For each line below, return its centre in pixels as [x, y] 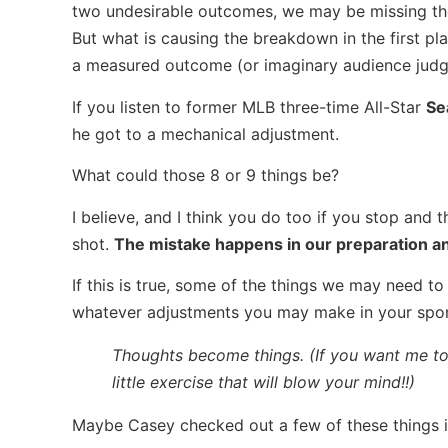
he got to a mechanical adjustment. [205, 133]
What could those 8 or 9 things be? [205, 175]
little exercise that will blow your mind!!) [263, 381]
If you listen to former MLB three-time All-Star [249, 106]
